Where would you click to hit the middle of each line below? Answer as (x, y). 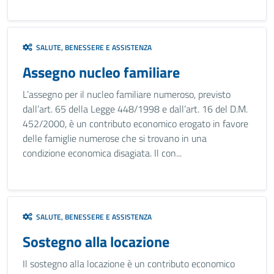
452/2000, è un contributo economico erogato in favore (135, 124)
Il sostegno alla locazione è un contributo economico (129, 264)
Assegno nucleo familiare (101, 72)
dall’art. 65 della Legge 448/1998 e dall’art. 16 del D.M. (135, 109)
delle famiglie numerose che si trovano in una (115, 138)
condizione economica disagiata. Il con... (102, 153)
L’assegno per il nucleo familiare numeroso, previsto (127, 94)
